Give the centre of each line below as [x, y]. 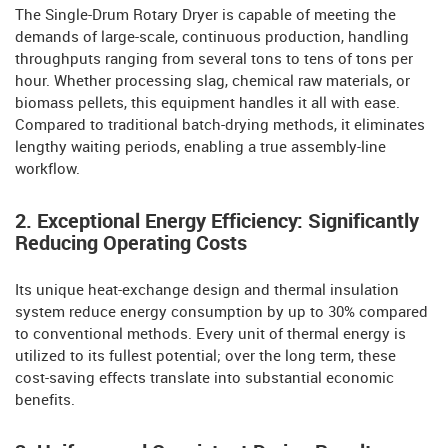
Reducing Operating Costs [131, 244]
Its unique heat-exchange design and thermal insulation [207, 291]
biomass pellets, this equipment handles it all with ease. [207, 104]
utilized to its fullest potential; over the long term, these [205, 357]
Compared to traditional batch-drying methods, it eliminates [220, 126]
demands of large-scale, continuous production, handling [212, 38]
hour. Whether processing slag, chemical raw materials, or [212, 82]
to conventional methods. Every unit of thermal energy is [210, 335]
